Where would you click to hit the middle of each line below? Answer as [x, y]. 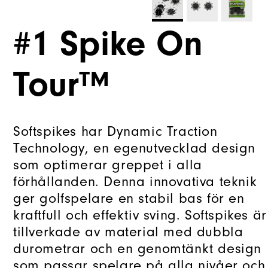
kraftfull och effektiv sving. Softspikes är [140, 215]
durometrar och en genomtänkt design [138, 249]
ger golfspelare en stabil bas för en [129, 198]
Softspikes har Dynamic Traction [115, 131]
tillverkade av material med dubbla [128, 232]
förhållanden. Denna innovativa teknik [135, 182]
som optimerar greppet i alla [108, 165]
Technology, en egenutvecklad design [135, 148]
